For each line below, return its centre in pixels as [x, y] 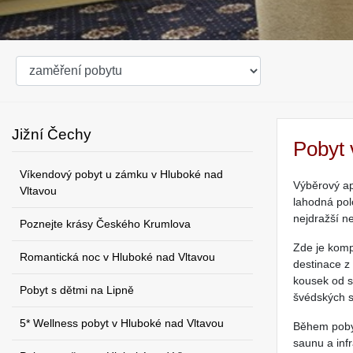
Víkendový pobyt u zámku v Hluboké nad [121, 174]
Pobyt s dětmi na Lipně [77, 290]
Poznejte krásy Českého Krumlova [105, 224]
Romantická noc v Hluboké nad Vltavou [117, 257]
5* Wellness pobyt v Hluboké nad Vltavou [122, 323]
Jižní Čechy [52, 134]
